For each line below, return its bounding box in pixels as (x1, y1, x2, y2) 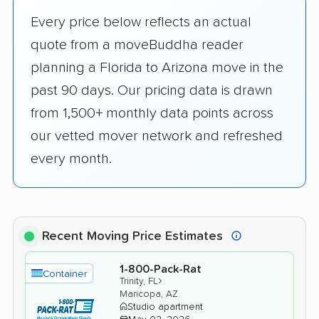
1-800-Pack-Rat (120, 263, 202, 275)
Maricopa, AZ (120, 288, 178, 299)
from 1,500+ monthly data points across (31, 105, 273, 120)
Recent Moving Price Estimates (42, 229, 226, 243)
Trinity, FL (120, 276, 158, 286)
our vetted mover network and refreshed (31, 128, 283, 143)
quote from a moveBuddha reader (31, 37, 244, 52)
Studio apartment (127, 301, 203, 312)
